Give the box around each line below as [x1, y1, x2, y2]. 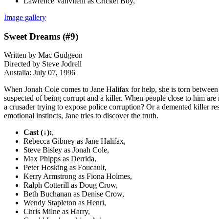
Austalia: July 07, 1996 [4, 68, 75, 77]
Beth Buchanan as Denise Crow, [23, 190, 124, 198]
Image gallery [4, 13, 46, 22]
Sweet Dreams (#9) [4, 31, 78, 42]
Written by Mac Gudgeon [4, 51, 83, 60]
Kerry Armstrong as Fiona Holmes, [23, 172, 132, 181]
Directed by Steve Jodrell [4, 60, 82, 68]
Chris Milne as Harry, [23, 207, 90, 216]
